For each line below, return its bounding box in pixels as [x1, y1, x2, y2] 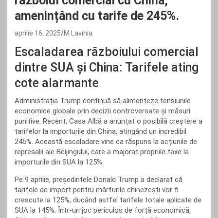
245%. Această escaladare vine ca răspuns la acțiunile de [15, 137, 197, 146]
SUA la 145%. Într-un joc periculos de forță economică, [15, 206, 191, 215]
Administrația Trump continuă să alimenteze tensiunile [15, 96, 191, 105]
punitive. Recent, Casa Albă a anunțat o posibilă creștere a [15, 117, 202, 126]
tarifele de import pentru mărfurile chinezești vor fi [15, 185, 179, 194]
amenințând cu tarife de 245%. [15, 9, 179, 23]
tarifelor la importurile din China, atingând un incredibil [15, 127, 186, 136]
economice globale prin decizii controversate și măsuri [15, 107, 190, 115]
